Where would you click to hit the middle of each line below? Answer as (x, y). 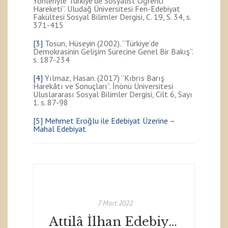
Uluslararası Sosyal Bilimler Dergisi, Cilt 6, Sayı (113, 94)
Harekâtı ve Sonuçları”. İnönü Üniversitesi (103, 86)
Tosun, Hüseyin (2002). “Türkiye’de (101, 43)
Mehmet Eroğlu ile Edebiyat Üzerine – (110, 120)
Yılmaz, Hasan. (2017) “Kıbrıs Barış (104, 78)
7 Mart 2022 (115, 203)
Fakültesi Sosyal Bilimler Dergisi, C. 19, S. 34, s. (112, 17)
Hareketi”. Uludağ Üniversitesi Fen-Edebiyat (107, 8)
